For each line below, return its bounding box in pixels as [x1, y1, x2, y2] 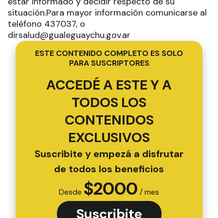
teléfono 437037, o [8, 18, 85, 30]
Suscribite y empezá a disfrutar [35, 147, 183, 160]
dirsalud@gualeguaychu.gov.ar [8, 29, 133, 41]
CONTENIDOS [64, 111, 154, 129]
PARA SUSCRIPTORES [69, 58, 149, 68]
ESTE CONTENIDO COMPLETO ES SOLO [35, 48, 183, 58]
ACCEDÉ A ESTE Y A [46, 76, 172, 94]
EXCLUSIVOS [68, 128, 150, 146]
